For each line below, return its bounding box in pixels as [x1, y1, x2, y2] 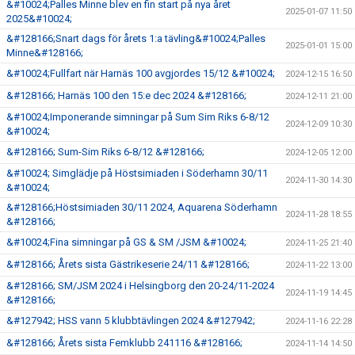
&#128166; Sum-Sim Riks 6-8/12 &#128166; [6, 145, 204, 158]
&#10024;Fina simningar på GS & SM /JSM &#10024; [6, 235, 246, 248]
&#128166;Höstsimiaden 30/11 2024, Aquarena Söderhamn [6, 200, 277, 213]
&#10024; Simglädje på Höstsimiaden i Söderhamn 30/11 [6, 166, 268, 179]
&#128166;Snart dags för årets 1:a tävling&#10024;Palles [6, 32, 265, 44]
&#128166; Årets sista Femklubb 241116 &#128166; [6, 336, 242, 349]
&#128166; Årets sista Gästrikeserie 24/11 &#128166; [6, 258, 250, 270]
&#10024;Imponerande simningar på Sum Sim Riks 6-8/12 [6, 110, 269, 123]
